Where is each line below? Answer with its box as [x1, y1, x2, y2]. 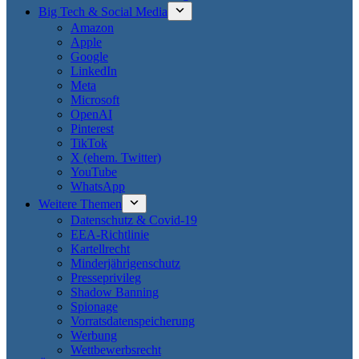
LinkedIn [71, 64, 117, 78]
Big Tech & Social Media [38, 5, 167, 18]
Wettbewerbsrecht [71, 343, 161, 357]
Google [71, 50, 108, 63]
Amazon [71, 21, 114, 34]
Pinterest [71, 122, 114, 135]
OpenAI [71, 107, 112, 121]
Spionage [71, 300, 118, 313]
